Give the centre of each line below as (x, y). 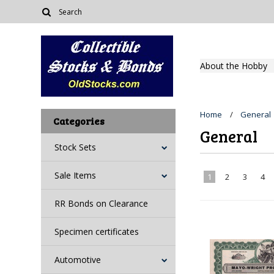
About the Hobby (234, 66)
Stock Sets (76, 147)
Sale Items (76, 175)
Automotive (78, 260)
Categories (79, 121)
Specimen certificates (97, 231)
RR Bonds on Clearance (102, 203)
